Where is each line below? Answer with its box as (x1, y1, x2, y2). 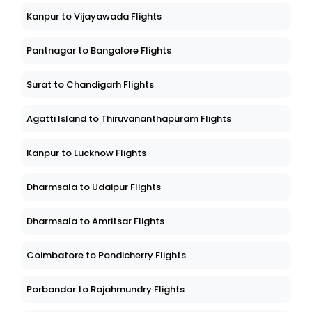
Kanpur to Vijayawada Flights (26, 10, 162, 24)
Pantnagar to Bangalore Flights (26, 44, 171, 58)
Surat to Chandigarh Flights (26, 78, 154, 92)
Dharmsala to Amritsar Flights (26, 214, 164, 228)
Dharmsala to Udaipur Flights (26, 180, 161, 194)
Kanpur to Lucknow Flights (26, 146, 146, 160)
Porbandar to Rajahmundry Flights (26, 283, 185, 297)
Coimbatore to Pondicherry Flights (26, 249, 186, 263)
